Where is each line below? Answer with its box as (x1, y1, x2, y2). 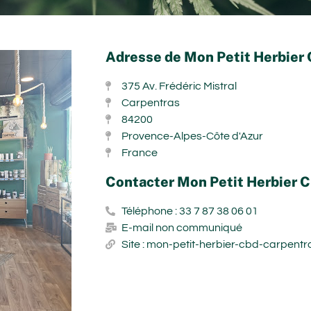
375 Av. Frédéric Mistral (121, 80, 237, 92)
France (121, 146, 158, 158)
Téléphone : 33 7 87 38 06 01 (121, 205, 258, 217)
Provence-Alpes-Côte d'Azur (121, 130, 263, 142)
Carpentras (121, 96, 180, 108)
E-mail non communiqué (121, 221, 242, 233)
